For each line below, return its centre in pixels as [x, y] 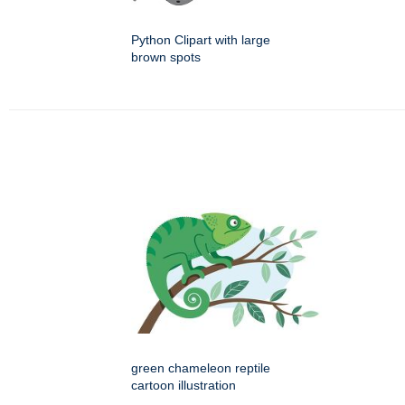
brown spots [166, 57]
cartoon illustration [184, 386]
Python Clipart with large [201, 40]
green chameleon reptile [201, 368]
